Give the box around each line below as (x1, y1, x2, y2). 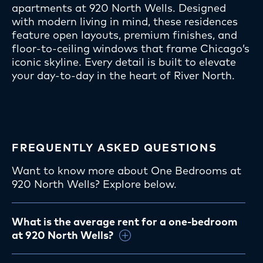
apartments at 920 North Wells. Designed (12, 1, 226, 15)
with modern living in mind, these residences (12, 15, 238, 29)
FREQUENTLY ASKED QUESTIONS (12, 141, 217, 155)
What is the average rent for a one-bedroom (12, 215, 238, 229)
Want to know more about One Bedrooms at (12, 164, 241, 178)
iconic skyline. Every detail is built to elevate (12, 55, 236, 69)
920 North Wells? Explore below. (12, 177, 177, 191)
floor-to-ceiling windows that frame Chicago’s (12, 42, 249, 56)
